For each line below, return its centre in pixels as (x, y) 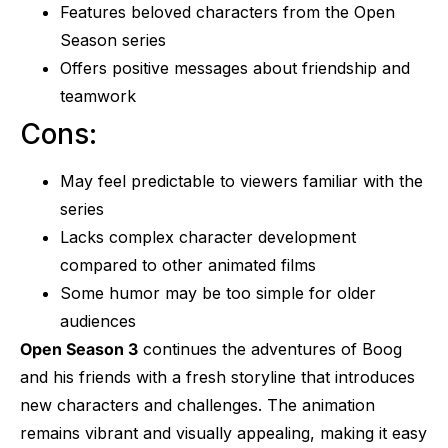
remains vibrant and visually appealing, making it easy (223, 433)
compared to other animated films (188, 265)
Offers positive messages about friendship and (235, 68)
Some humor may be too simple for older (218, 293)
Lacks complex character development (208, 237)
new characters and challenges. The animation (197, 405)
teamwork (98, 96)
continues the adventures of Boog (270, 349)
